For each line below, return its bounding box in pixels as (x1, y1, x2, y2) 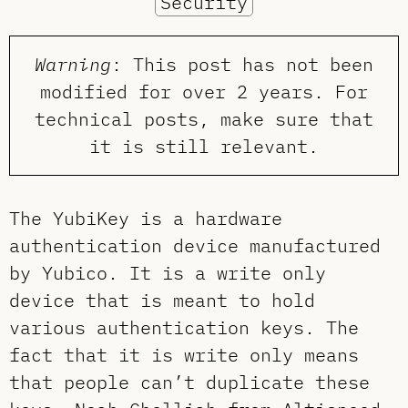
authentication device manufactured (9, 233, 381, 259)
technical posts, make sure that (35, 107, 373, 132)
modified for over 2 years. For (40, 79, 368, 105)
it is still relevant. (89, 134, 319, 159)
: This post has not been (111, 52, 373, 77)
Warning (35, 52, 111, 77)
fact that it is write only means (9, 342, 359, 368)
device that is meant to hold (9, 288, 315, 313)
